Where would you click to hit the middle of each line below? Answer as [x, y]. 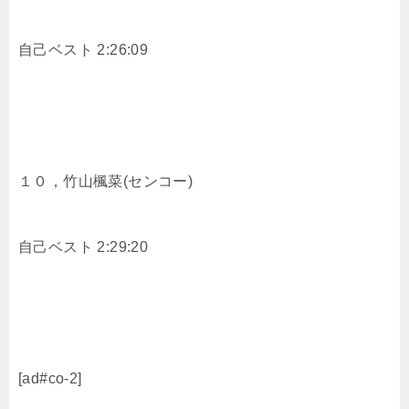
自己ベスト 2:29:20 [84, 246]
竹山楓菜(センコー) [128, 181]
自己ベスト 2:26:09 [84, 49]
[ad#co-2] [50, 378]
